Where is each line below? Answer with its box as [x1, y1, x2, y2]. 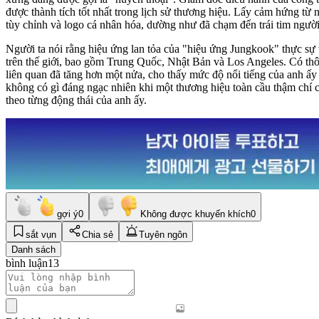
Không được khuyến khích [140, 208, 251, 219]
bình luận [6, 256, 48, 269]
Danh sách [11, 244, 56, 255]
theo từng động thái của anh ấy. [6, 93, 147, 106]
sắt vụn [26, 229, 56, 240]
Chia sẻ [82, 229, 113, 240]
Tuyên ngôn [139, 229, 187, 240]
